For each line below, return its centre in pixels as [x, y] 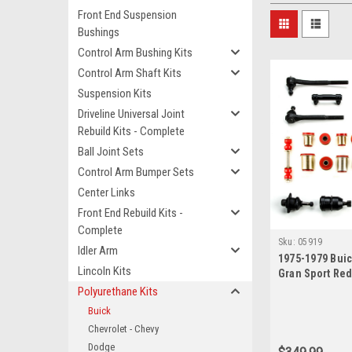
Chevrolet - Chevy [123, 329]
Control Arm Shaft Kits [130, 73]
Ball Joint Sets [111, 152]
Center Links [106, 192]
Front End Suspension [127, 15]
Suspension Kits [115, 93]
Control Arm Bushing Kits [135, 53]
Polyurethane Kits [118, 291]
